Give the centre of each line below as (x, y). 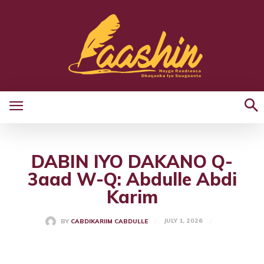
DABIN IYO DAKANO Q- (132, 161)
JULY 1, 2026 (183, 221)
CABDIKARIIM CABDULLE (109, 222)
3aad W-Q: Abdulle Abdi (132, 179)
